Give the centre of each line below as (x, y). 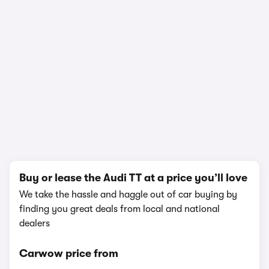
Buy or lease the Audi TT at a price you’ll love (133, 178)
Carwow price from (69, 253)
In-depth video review (134, 104)
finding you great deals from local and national (119, 209)
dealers (35, 223)
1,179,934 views (134, 117)
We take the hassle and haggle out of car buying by (128, 195)
